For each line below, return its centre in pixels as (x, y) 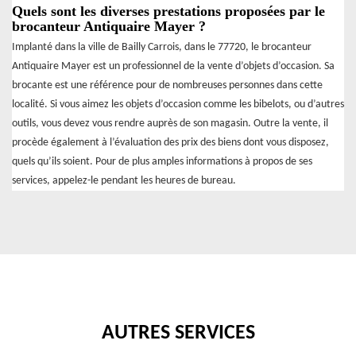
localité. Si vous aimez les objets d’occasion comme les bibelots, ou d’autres (178, 105)
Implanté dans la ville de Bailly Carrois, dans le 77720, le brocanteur (162, 48)
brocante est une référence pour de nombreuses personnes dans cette (167, 86)
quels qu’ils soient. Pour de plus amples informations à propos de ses (162, 162)
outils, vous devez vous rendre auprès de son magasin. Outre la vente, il (170, 124)
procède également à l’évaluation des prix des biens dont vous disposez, (170, 143)
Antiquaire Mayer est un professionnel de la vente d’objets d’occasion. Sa (173, 67)
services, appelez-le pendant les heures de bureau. (124, 181)
